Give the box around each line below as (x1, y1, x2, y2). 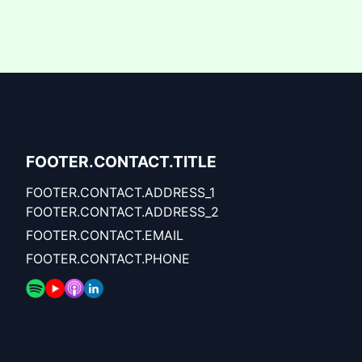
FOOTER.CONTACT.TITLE (26, 151, 217, 171)
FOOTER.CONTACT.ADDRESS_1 (26, 183, 215, 200)
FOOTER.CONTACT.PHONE (26, 250, 190, 267)
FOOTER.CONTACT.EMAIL (26, 226, 183, 243)
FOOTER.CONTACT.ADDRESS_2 (26, 203, 219, 220)
